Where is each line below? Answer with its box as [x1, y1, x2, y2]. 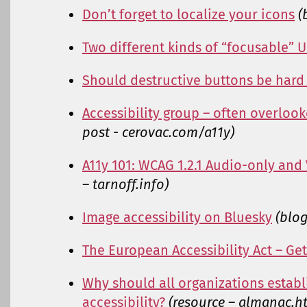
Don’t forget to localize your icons [82, 6, 295, 23]
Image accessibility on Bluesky [82, 209, 272, 226]
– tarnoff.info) [82, 176, 169, 193]
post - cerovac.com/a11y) [82, 124, 234, 141]
